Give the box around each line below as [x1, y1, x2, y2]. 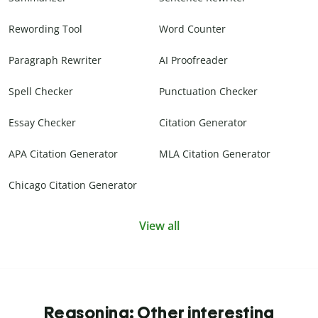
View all [138, 218, 180, 234]
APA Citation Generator [9, 147, 118, 161]
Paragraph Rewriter [9, 53, 102, 67]
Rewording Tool [9, 22, 82, 36]
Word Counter [159, 22, 226, 36]
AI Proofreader [159, 53, 228, 67]
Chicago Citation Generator [9, 178, 137, 192]
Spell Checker [9, 84, 73, 99]
